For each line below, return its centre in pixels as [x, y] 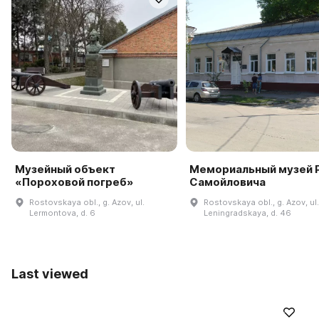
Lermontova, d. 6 [62, 213]
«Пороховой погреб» [74, 182]
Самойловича [227, 182]
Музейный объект [65, 169]
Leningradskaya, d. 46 [247, 213]
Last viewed [50, 273]
